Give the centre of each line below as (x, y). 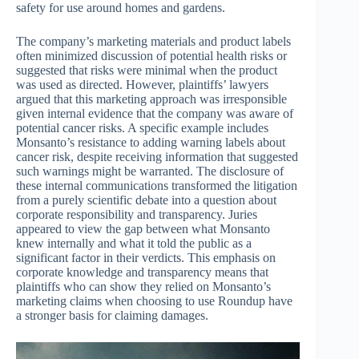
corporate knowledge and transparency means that (142, 272)
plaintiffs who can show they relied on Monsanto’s (143, 287)
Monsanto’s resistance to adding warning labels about (151, 143)
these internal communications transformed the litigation (157, 186)
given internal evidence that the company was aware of (155, 114)
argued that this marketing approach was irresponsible (151, 99)
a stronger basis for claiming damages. (112, 316)
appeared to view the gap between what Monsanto (143, 229)
